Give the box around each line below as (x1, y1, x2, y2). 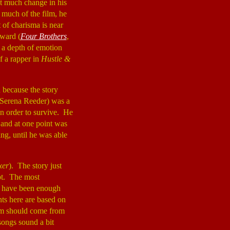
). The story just (8, 161, 62, 170)
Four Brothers (20, 32, 67, 41)
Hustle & (41, 54, 70, 63)
